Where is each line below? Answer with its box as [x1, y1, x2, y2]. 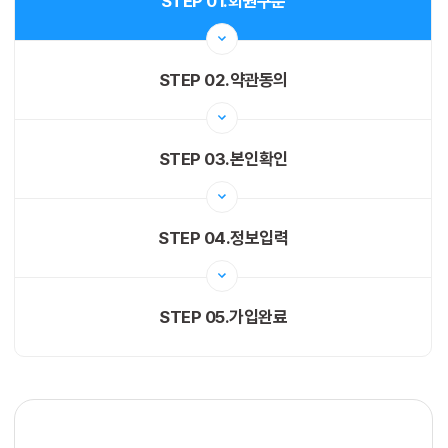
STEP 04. [158, 227, 230, 248]
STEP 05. [159, 306, 229, 327]
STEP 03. [158, 148, 230, 169]
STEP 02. [158, 69, 230, 90]
